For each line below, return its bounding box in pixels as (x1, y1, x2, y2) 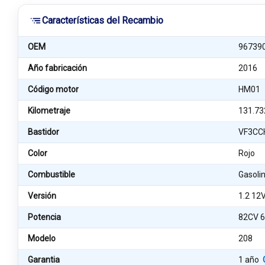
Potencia (28, 212, 61, 222)
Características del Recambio (42, 15, 163, 26)
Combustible (28, 170, 75, 179)
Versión (28, 191, 56, 201)
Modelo (28, 234, 56, 243)
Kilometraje (28, 106, 70, 115)
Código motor (28, 85, 79, 94)
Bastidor (28, 127, 59, 137)
